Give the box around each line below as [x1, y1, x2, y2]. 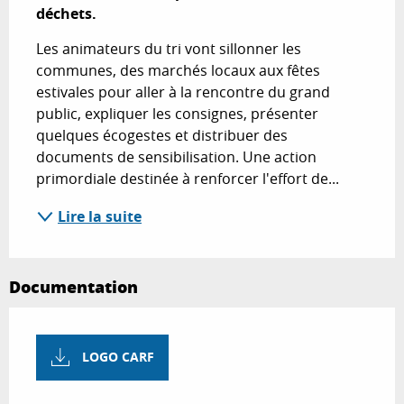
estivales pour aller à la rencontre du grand [36, 82, 330, 103]
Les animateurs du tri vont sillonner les [36, 39, 301, 60]
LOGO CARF [82, 348, 155, 367]
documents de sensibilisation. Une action [36, 147, 317, 168]
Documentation [9, 275, 138, 299]
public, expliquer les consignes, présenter [36, 104, 318, 124]
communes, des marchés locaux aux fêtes [36, 60, 320, 81]
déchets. [36, 4, 96, 24]
